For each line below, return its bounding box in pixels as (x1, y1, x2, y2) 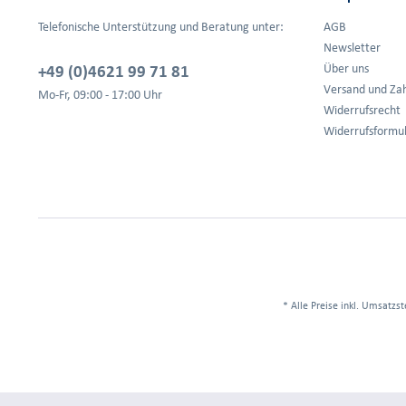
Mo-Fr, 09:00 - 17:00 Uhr (38, 88, 162, 101)
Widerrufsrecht (324, 103, 401, 117)
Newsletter (324, 41, 381, 54)
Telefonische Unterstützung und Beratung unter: (38, 20, 284, 34)
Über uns (324, 62, 369, 75)
